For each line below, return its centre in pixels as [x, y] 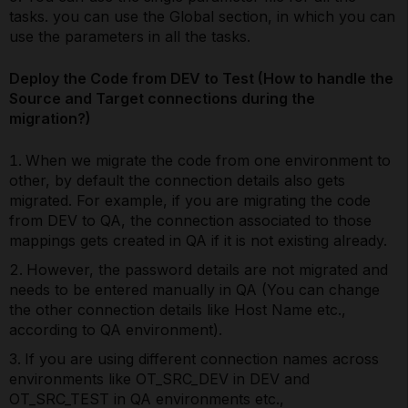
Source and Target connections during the [162, 99]
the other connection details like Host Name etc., [178, 310]
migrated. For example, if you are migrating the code [190, 201]
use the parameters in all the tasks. [130, 37]
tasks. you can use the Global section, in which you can [202, 17]
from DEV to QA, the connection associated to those [190, 221]
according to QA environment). [116, 330]
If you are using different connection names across [202, 359]
